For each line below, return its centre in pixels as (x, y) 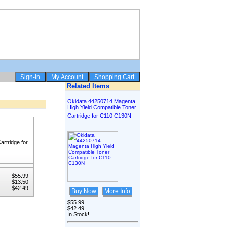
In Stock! (78, 214)
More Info (117, 191)
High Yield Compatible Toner (102, 107)
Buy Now (84, 191)
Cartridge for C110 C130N (99, 116)
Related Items (87, 86)
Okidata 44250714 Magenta (101, 101)
